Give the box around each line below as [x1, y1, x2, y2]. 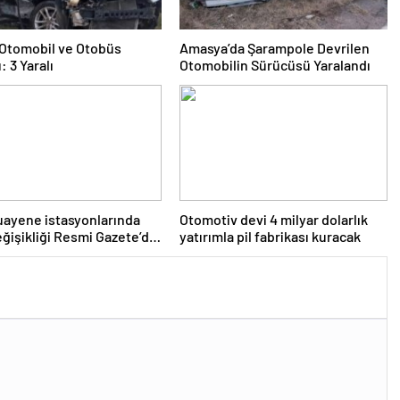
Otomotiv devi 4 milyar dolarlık [179, 211, 368, 228]
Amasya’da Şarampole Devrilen [179, 39, 370, 56]
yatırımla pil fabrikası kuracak [179, 228, 361, 245]
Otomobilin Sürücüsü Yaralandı [179, 56, 371, 73]
